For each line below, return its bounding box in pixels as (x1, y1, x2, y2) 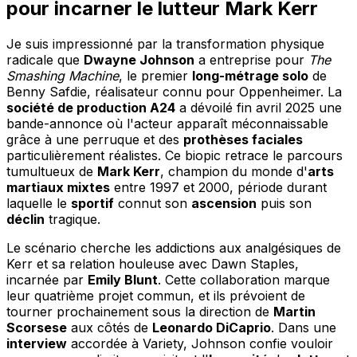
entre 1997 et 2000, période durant (110, 178, 327, 195)
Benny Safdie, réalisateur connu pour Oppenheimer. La (6, 83, 342, 100)
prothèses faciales (183, 131, 303, 147)
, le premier (119, 67, 192, 84)
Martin (273, 303, 316, 320)
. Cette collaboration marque (158, 271, 330, 288)
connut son (114, 194, 191, 211)
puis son (257, 194, 312, 211)
